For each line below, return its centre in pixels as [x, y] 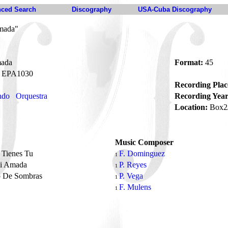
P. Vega [131, 176]
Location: [191, 107]
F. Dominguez [142, 153]
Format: [189, 62]
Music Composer [144, 142]
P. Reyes [133, 165]
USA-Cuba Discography [175, 9]
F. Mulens [135, 187]
